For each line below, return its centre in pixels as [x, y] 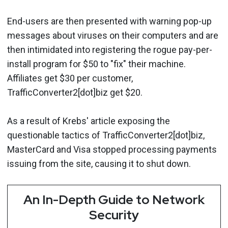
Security [114, 215]
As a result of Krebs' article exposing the [89, 121]
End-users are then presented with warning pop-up [109, 21]
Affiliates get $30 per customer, [70, 78]
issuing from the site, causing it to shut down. [99, 163]
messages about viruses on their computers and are [113, 35]
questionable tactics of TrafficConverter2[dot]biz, [106, 135]
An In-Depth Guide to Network [114, 199]
